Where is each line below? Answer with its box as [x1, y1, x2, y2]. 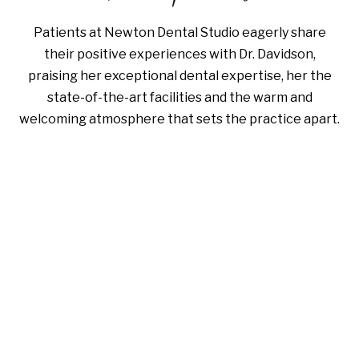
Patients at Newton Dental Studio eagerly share [33, 25, 326, 41]
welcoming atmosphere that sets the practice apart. [19, 111, 340, 127]
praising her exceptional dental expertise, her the [27, 68, 332, 84]
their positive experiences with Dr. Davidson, [43, 46, 316, 63]
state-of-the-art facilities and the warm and [46, 90, 313, 106]
